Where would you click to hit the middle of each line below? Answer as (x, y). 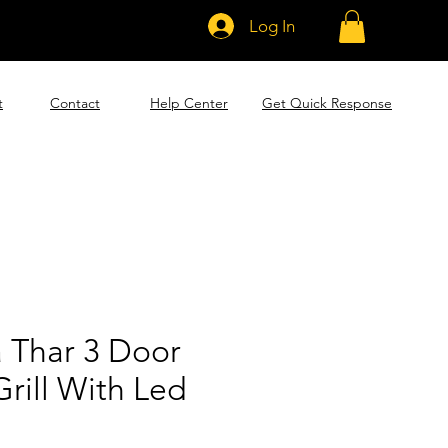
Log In (272, 25)
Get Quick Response (327, 103)
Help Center (189, 103)
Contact (75, 103)
